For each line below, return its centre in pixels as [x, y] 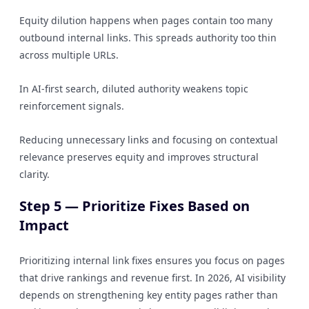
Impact [44, 225]
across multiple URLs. [69, 55]
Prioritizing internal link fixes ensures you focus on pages [152, 260]
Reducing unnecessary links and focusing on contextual [149, 140]
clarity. [34, 174]
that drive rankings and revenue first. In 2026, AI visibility [152, 278]
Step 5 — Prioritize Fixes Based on [134, 206]
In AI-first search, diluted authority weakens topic [134, 89]
